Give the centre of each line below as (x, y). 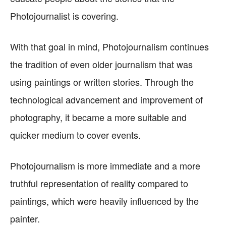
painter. (25, 218)
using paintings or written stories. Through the (102, 82)
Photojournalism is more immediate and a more (105, 165)
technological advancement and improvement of (106, 99)
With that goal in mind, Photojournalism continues (109, 46)
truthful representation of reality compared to (99, 183)
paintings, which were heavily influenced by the (104, 201)
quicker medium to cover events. (75, 135)
